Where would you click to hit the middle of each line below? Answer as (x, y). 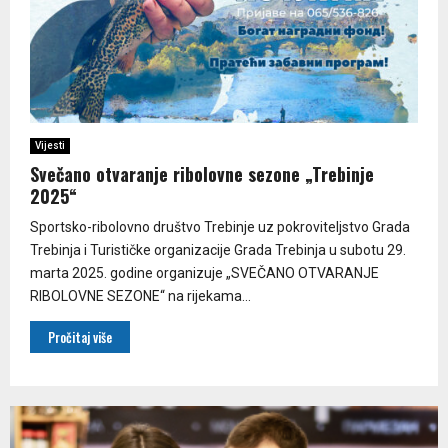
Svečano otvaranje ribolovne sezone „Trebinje (202, 173)
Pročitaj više (80, 336)
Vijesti (50, 145)
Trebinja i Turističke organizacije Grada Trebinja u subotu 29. (218, 249)
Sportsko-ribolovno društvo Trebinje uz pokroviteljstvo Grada (220, 226)
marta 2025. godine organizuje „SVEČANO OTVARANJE (204, 272)
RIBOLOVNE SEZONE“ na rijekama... (140, 295)
